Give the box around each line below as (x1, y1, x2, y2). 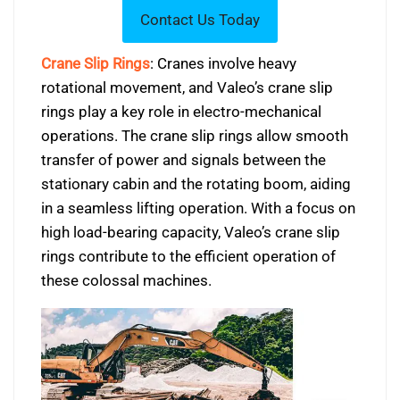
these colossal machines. (41, 271, 212, 289)
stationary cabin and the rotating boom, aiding (41, 174, 351, 193)
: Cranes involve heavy (150, 54, 296, 72)
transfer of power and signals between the (41, 150, 326, 169)
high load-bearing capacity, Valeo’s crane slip (41, 222, 340, 241)
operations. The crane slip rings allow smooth (41, 126, 348, 145)
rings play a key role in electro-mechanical (41, 102, 321, 121)
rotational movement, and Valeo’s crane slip (41, 78, 333, 96)
